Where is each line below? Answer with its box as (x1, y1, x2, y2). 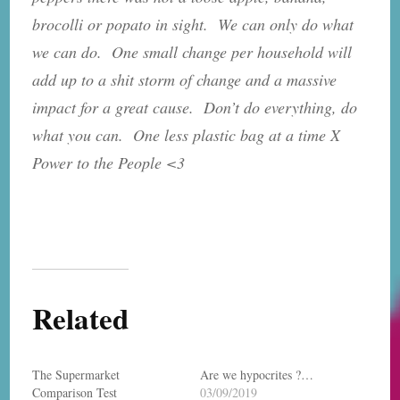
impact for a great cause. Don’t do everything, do (32, 96, 358, 118)
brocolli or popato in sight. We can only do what (32, 12, 354, 35)
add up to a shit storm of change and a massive (32, 68, 337, 90)
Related (32, 296, 129, 339)
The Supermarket (32, 365, 121, 383)
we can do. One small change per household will (32, 40, 353, 62)
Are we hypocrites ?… (200, 365, 313, 383)
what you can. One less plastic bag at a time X (32, 123, 346, 146)
